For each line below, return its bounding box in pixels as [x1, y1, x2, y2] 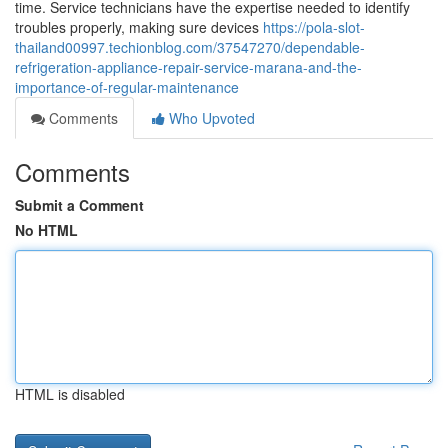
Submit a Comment [15, 195, 144, 215]
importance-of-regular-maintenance [15, 77, 239, 97]
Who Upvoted [165, 108, 255, 128]
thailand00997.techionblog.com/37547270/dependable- [15, 37, 365, 57]
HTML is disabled [15, 384, 125, 404]
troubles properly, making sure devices [15, 17, 263, 37]
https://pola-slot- [263, 17, 365, 37]
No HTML [15, 220, 78, 240]
